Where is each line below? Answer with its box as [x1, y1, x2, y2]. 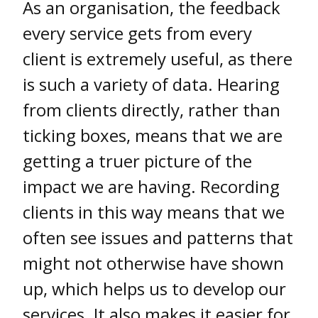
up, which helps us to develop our [23, 276, 286, 300]
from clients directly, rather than [23, 97, 280, 121]
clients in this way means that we [23, 199, 285, 224]
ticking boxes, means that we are [23, 123, 283, 147]
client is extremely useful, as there [23, 46, 292, 70]
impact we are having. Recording [23, 174, 280, 198]
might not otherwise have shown [23, 251, 284, 275]
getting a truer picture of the [23, 148, 252, 172]
